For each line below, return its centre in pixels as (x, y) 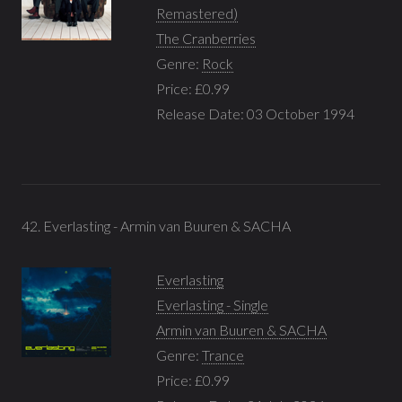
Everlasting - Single (212, 304)
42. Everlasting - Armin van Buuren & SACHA (156, 225)
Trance (223, 354)
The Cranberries (206, 38)
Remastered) (197, 13)
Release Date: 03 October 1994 (255, 113)
